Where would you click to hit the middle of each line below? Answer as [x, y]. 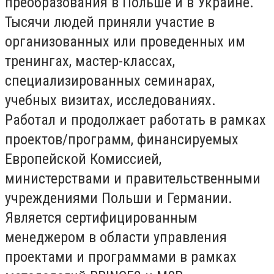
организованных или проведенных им [125, 41]
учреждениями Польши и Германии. [119, 198]
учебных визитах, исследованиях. [110, 100]
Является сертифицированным [101, 217]
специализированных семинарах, [110, 80]
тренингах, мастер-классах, [90, 61]
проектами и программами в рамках [121, 257]
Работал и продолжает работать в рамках [135, 120]
